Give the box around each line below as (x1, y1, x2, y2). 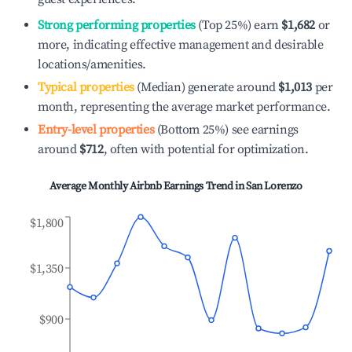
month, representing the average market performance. (38, 99, 331, 115)
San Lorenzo (246, 179, 302, 193)
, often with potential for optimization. (103, 141, 309, 157)
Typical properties (38, 79, 134, 95)
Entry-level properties (38, 122, 155, 137)
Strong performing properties (38, 17, 196, 33)
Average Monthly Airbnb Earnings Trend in (49, 179, 246, 193)
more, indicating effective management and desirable (38, 37, 324, 53)
